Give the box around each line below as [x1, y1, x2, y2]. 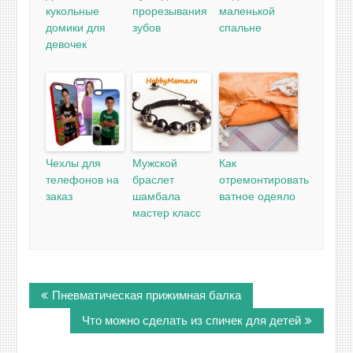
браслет [132, 173, 175, 186]
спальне [219, 20, 262, 34]
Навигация [29, 269, 108, 288]
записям [29, 314, 88, 332]
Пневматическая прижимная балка [52, 288, 242, 303]
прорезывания [132, 4, 208, 17]
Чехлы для [46, 156, 102, 169]
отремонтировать [219, 173, 310, 186]
